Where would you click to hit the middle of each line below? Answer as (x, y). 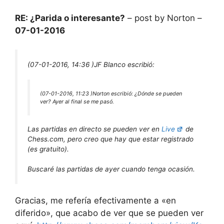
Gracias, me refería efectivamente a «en (95, 200)
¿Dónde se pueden (158, 94)
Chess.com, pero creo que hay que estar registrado (110, 139)
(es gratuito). (48, 149)
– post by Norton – (163, 18)
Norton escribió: (113, 94)
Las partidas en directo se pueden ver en (94, 129)
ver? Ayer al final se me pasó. (77, 102)
